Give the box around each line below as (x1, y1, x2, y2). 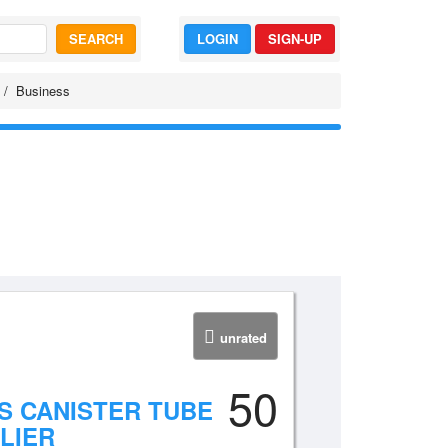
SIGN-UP (267, 29, 322, 48)
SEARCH (68, 29, 123, 48)
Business (16, 81, 70, 100)
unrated (219, 328, 267, 347)
